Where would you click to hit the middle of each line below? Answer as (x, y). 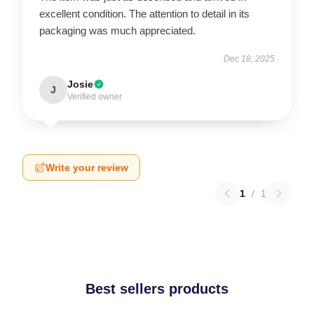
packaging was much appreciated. (117, 30)
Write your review (87, 167)
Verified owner (95, 96)
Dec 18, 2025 (249, 59)
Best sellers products (157, 288)
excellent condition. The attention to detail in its (144, 13)
